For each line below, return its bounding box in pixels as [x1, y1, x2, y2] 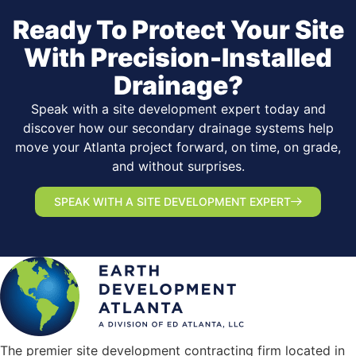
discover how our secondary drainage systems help [22, 120, 334, 136]
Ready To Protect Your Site [12, 14, 344, 45]
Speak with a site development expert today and [30, 101, 326, 117]
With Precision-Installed [24, 42, 332, 73]
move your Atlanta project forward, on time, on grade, [15, 139, 341, 155]
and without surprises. [111, 158, 245, 174]
